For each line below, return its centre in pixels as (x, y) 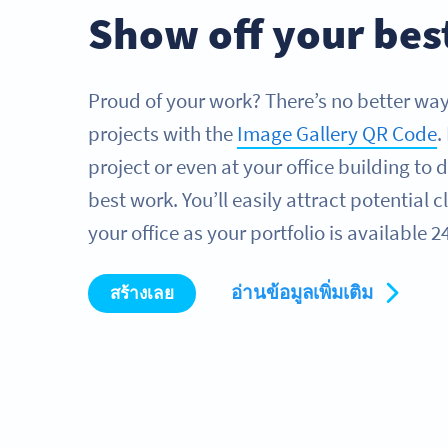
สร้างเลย (142, 292)
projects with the (162, 134)
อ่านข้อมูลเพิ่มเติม (304, 292)
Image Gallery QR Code (337, 134)
